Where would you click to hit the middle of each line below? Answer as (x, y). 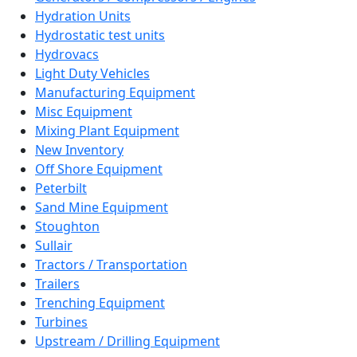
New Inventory (79, 150)
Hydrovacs (67, 55)
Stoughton (67, 227)
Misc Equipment (84, 112)
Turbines (61, 322)
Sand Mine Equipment (102, 208)
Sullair (54, 246)
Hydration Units (83, 16)
